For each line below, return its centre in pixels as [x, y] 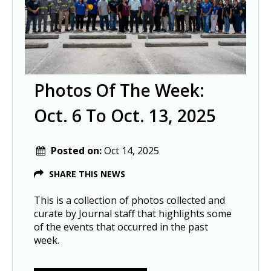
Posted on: [77, 151]
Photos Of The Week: [119, 90]
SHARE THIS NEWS [87, 174]
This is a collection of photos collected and [129, 201]
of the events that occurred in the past [121, 227]
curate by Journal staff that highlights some [133, 214]
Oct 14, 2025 [132, 151]
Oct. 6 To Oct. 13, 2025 [125, 116]
